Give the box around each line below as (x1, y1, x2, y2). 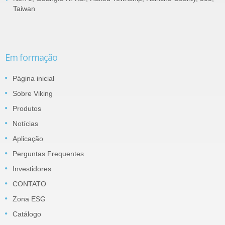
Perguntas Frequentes (13, 150, 84, 158)
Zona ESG (13, 195, 46, 203)
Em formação (5, 51, 57, 64)
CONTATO (13, 180, 46, 188)
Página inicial (13, 74, 54, 83)
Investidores (13, 165, 51, 173)
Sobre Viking (13, 89, 53, 98)
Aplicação (13, 135, 43, 143)
